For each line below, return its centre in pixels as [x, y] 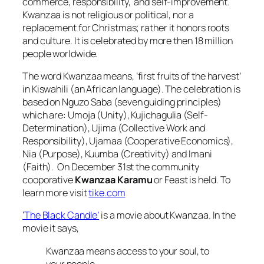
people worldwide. [60, 53]
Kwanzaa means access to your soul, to [128, 251]
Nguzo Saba [87, 102]
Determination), [57, 128]
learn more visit [56, 193]
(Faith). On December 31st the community [111, 167]
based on [42, 102]
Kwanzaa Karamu [113, 180]
